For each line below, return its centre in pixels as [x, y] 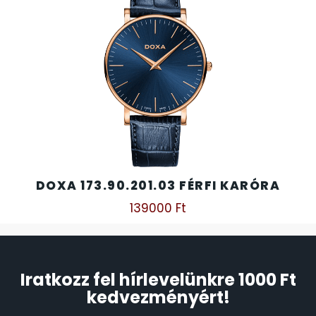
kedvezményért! [158, 298]
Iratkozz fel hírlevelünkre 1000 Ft [158, 280]
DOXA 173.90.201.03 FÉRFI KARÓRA [158, 186]
